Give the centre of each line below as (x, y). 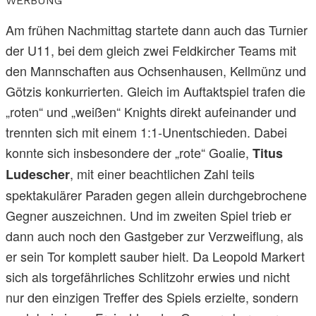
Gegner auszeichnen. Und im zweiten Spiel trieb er (148, 215)
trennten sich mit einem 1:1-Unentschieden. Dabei (146, 132)
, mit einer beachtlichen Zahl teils (162, 173)
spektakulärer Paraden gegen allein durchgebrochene (156, 194)
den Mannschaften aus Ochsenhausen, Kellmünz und (156, 70)
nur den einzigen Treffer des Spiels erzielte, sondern (152, 297)
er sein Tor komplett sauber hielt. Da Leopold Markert (155, 256)
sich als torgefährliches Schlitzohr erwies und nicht (148, 276)
